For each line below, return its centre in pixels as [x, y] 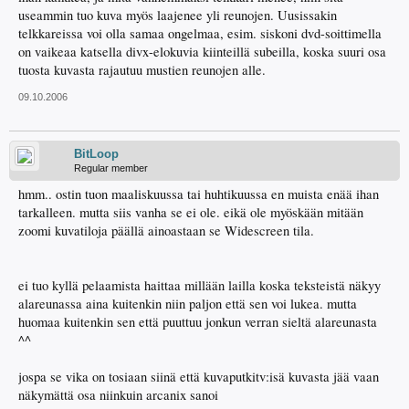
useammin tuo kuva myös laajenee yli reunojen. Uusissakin [178, 16]
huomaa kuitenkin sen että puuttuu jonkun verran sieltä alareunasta [198, 322]
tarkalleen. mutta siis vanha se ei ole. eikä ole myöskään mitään [191, 213]
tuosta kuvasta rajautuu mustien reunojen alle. [142, 70]
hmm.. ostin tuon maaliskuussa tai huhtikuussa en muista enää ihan [199, 194]
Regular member [111, 168]
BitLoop [96, 154]
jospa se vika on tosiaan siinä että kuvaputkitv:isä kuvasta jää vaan [199, 377]
